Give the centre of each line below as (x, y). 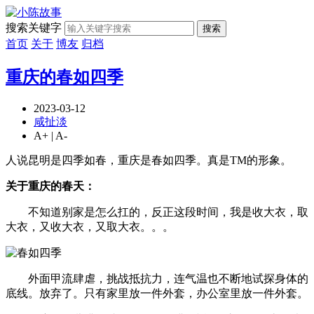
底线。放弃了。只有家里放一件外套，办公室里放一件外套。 (157, 293)
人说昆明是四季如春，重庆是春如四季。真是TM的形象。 (149, 160)
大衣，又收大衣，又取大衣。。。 (90, 226)
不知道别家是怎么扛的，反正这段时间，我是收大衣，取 (157, 212)
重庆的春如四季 (64, 77)
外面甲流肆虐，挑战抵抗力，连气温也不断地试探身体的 (157, 278)
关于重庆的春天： (50, 186)
